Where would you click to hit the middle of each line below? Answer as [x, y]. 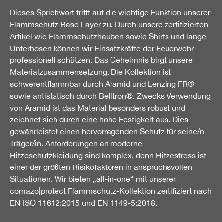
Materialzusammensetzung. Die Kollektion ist [90, 72]
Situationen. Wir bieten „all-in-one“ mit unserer [93, 179]
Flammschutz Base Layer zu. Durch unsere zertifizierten [109, 24]
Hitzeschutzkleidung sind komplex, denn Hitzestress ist [108, 155]
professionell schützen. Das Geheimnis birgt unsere [101, 60]
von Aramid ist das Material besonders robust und [98, 107]
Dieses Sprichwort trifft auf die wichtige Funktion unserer [110, 12]
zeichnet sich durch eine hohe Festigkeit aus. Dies [99, 119]
